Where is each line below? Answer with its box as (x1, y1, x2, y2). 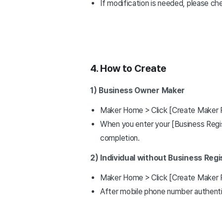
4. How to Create (90, 62, 166, 75)
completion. (100, 133, 140, 143)
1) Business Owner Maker (90, 86, 185, 96)
